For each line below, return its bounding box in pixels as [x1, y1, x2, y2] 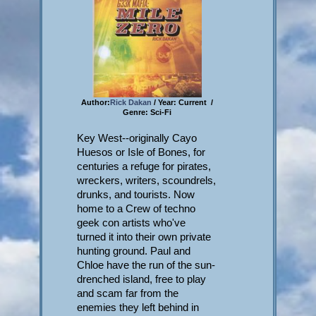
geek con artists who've [77, 217, 186, 229]
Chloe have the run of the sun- [77, 259, 216, 272]
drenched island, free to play [77, 273, 207, 286]
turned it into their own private [77, 231, 212, 243]
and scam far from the [77, 287, 179, 300]
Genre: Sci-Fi [123, 108, 172, 117]
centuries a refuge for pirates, [77, 160, 212, 173]
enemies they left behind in [77, 301, 200, 314]
